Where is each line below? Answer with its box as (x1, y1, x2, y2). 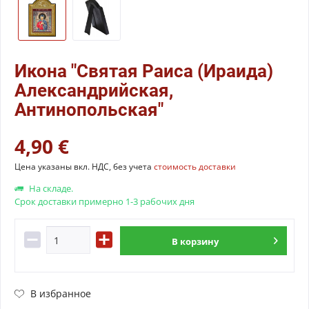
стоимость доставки (154, 161, 236, 172)
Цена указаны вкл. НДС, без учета (14, 161, 154, 172)
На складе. (27, 182, 73, 195)
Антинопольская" (14, 99, 163, 120)
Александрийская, (14, 80, 173, 101)
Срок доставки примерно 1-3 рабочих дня (14, 195, 195, 208)
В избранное (30, 286, 91, 300)
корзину (180, 235, 219, 248)
